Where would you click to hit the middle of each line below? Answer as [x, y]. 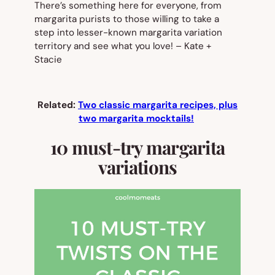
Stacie [48, 59]
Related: [58, 105]
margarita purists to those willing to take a [127, 19]
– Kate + [193, 46]
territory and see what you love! [105, 46]
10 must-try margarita [137, 147]
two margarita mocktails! [136, 119]
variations [137, 166]
